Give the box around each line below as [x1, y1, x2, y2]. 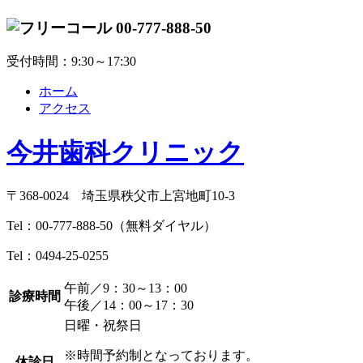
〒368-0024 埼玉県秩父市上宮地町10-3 [6, 189, 235, 203]
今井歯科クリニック [6, 137, 244, 167]
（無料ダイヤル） [113, 219, 216, 233]
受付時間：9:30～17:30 [6, 54, 136, 69]
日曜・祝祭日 [64, 318, 142, 333]
